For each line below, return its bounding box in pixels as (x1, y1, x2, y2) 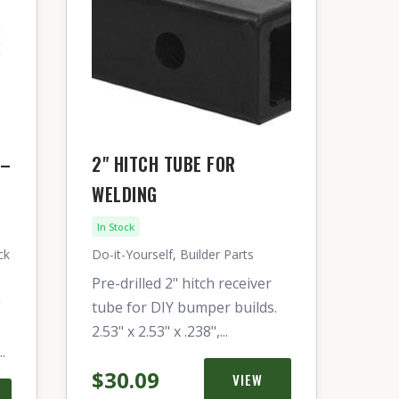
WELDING (92, 181, 158, 208)
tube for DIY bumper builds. (92, 297, 277, 317)
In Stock (97, 220, 134, 233)
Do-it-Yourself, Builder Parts (92, 246, 254, 263)
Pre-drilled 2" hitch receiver (92, 273, 272, 293)
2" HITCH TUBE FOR (92, 151, 236, 177)
